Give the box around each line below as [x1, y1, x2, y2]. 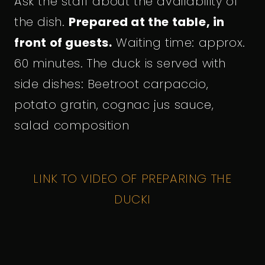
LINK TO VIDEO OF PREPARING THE [33, 170, 232, 187]
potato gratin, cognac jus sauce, [14, 96, 214, 113]
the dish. [14, 13, 69, 30]
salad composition [14, 117, 130, 134]
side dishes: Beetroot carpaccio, [14, 75, 209, 92]
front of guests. [14, 34, 112, 51]
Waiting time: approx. [112, 34, 245, 51]
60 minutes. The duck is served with [14, 54, 227, 72]
